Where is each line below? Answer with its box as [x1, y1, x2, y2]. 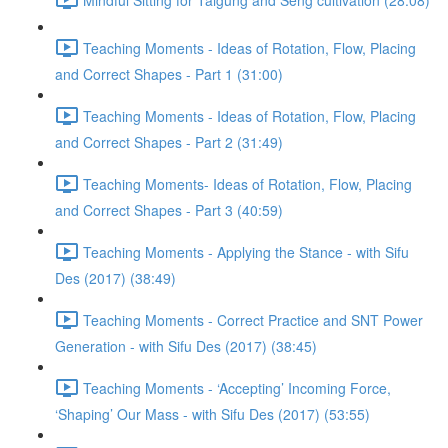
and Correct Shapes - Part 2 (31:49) [55, 132, 283, 152]
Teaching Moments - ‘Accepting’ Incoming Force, [83, 377, 391, 398]
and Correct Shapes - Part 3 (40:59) [55, 200, 283, 220]
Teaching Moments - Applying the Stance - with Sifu [83, 241, 409, 262]
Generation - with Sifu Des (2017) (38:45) [55, 336, 317, 356]
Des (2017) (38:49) [55, 268, 176, 288]
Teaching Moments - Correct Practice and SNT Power [83, 309, 423, 330]
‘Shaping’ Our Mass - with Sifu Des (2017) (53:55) [55, 404, 370, 424]
